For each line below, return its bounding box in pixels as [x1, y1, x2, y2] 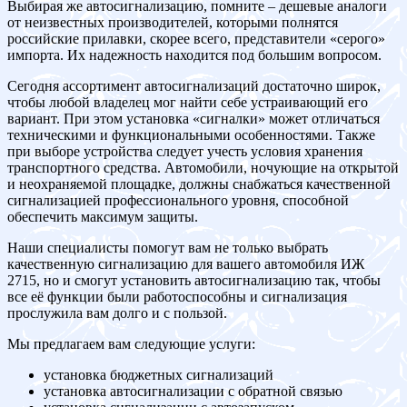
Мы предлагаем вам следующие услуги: [7, 335, 255, 352]
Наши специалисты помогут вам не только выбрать [7, 239, 328, 255]
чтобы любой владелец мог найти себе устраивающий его [7, 94, 368, 110]
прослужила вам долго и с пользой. [7, 304, 227, 321]
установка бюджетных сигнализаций [44, 366, 273, 382]
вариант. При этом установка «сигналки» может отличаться [7, 110, 380, 126]
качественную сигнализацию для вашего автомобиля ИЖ [7, 255, 364, 272]
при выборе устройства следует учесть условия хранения [7, 143, 362, 159]
